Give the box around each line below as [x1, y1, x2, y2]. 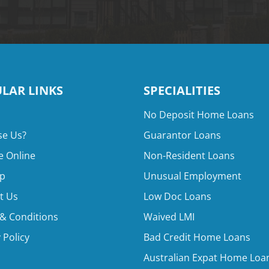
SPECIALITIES [144, 82, 220, 98]
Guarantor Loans [144, 128, 221, 142]
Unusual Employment [144, 169, 241, 183]
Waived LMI [144, 210, 195, 223]
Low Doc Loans [144, 190, 211, 203]
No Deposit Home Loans [144, 108, 254, 121]
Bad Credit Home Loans [144, 231, 250, 244]
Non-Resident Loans [144, 149, 235, 162]
